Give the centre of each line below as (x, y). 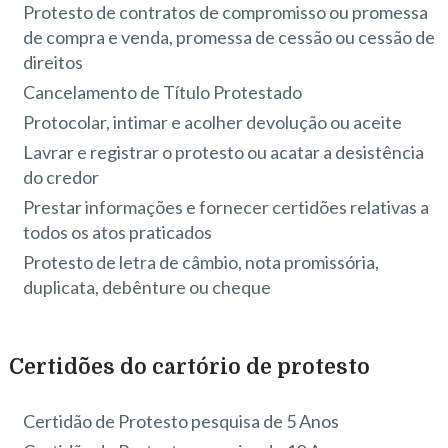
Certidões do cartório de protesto (189, 366)
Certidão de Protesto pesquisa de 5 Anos (181, 420)
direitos (53, 61)
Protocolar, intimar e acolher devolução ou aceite (213, 121)
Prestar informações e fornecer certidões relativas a (226, 206)
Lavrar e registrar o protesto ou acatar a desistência (224, 151)
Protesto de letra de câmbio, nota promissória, (201, 261)
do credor (61, 176)
